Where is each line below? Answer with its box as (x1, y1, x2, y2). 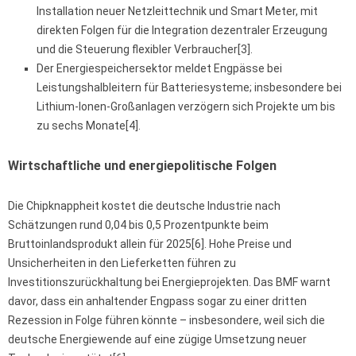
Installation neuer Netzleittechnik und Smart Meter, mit (37, 5, 318, 18)
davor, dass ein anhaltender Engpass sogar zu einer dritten (8, 295, 307, 308)
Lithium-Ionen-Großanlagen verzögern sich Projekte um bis (37, 100, 335, 114)
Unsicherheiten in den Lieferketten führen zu (8, 257, 236, 270)
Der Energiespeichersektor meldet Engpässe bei (37, 62, 282, 75)
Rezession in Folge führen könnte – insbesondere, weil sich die (8, 314, 325, 327)
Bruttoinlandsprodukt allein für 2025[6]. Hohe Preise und (8, 238, 292, 251)
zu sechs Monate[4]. (37, 119, 141, 133)
